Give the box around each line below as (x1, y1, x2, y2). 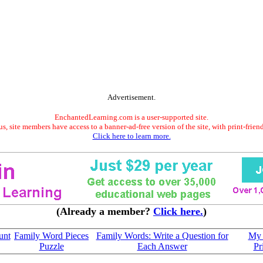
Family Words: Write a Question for (96, 231, 228, 241)
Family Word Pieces (14, 231, 89, 241)
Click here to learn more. (92, 131, 171, 140)
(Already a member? (56, 205, 153, 217)
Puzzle (39, 241, 64, 251)
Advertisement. (107, 93, 156, 102)
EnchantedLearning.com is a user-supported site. (55, 113, 208, 122)
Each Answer (137, 241, 187, 251)
